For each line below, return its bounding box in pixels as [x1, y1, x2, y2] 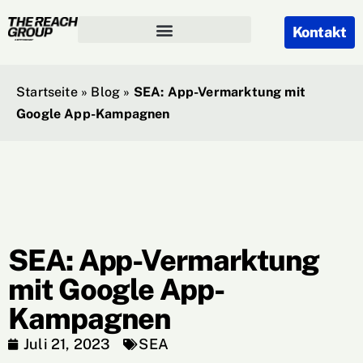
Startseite [16, 84, 78, 100]
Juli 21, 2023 [23, 335, 111, 352]
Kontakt [292, 23, 347, 41]
